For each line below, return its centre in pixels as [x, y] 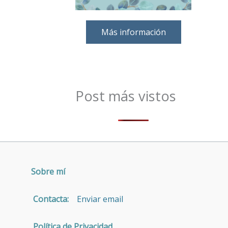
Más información [133, 32]
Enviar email [96, 199]
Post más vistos [126, 96]
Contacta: [47, 199]
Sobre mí [48, 172]
